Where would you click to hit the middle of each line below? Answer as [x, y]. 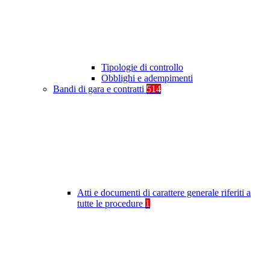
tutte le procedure [111, 204]
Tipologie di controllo [142, 67]
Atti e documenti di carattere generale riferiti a [164, 193]
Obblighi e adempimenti [147, 78]
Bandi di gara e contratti [100, 89]
